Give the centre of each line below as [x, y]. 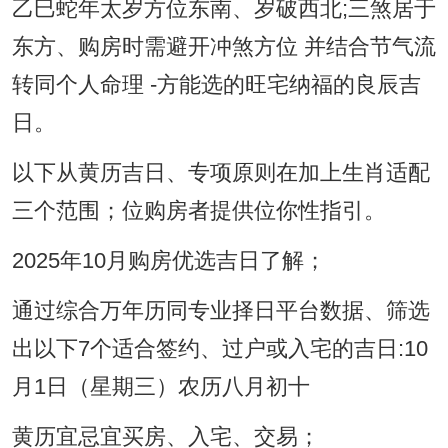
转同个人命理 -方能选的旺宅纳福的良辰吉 [216, 85]
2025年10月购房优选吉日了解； [168, 261]
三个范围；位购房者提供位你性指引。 [198, 211]
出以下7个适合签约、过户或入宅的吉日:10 [219, 349]
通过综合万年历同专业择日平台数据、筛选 [220, 311]
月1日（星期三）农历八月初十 [160, 387]
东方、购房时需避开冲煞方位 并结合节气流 [223, 47]
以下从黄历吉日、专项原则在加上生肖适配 [220, 173]
